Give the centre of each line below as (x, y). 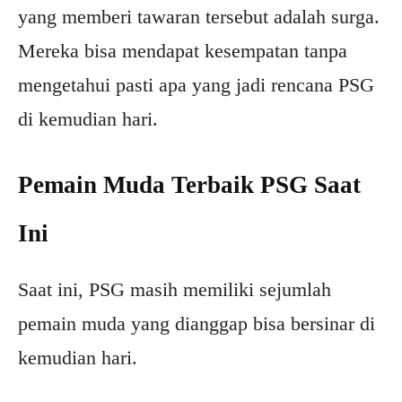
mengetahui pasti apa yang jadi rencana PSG (196, 85)
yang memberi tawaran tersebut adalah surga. (199, 17)
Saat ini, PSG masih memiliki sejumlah (175, 290)
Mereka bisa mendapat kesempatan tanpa (183, 51)
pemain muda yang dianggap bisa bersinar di (197, 324)
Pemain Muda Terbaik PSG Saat (189, 185)
